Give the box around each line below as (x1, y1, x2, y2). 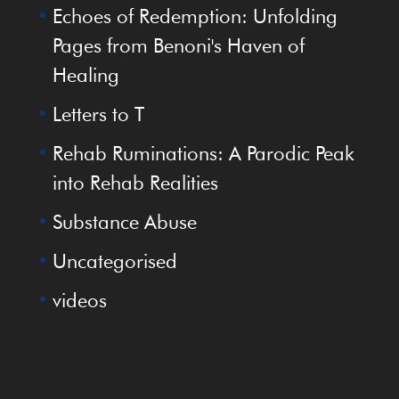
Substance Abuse (52, 210, 197, 234)
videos (52, 289, 107, 313)
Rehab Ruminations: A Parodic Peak (52, 142, 354, 166)
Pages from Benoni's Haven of (52, 34, 305, 58)
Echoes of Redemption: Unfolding (52, 4, 338, 28)
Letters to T (52, 102, 144, 126)
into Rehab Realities (52, 171, 218, 195)
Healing (52, 63, 119, 87)
